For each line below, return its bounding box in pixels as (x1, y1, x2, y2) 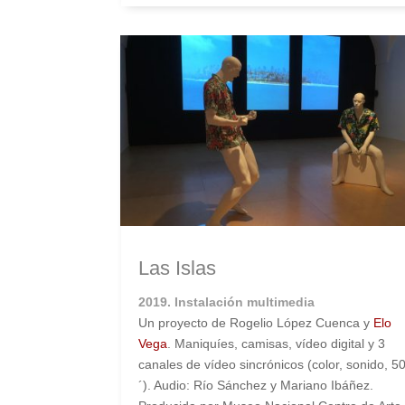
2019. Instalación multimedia (138, 295, 316, 310)
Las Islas (138, 257, 217, 280)
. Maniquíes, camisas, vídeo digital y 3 (167, 336, 386, 352)
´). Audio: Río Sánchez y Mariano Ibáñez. (138, 378, 374, 393)
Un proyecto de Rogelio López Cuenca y (138, 316, 374, 331)
